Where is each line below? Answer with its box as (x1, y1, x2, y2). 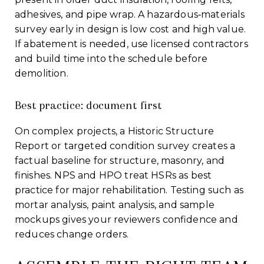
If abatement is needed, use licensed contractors (15, 38, 248, 49)
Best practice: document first (15, 98, 161, 112)
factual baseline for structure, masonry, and (15, 154, 225, 166)
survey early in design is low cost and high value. (15, 23, 246, 35)
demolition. (15, 67, 68, 79)
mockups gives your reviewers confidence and (15, 213, 238, 225)
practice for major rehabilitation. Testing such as (15, 184, 244, 196)
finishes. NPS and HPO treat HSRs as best (15, 169, 212, 181)
